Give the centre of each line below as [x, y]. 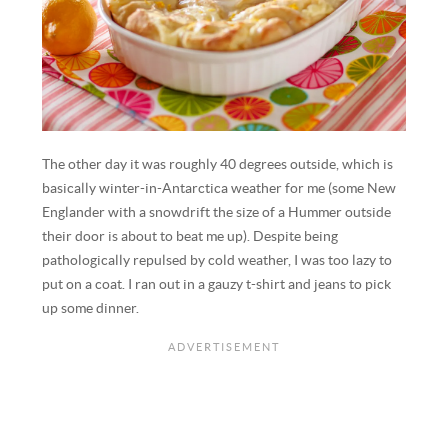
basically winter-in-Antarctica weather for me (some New [219, 189]
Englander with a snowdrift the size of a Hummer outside [217, 213]
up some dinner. [91, 309]
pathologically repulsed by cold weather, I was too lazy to [217, 261]
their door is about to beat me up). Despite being [190, 237]
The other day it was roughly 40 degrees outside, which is [218, 165]
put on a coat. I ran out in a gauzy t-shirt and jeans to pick [217, 285]
